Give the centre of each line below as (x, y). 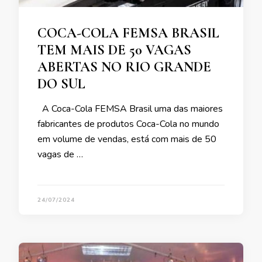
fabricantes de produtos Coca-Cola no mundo (128, 124)
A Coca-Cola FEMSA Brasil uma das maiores (130, 109)
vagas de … (60, 155)
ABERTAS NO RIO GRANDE (124, 67)
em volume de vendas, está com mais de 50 (127, 139)
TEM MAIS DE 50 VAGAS (114, 50)
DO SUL (61, 84)
